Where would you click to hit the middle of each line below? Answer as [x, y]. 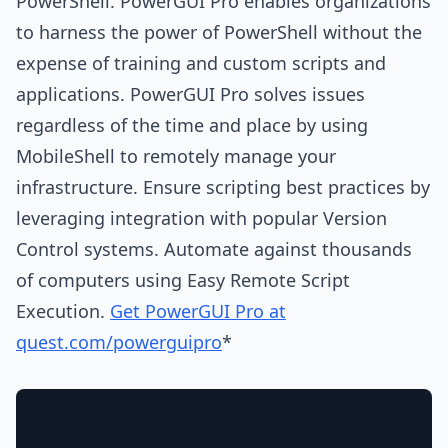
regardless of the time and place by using [192, 124]
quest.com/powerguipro [119, 341]
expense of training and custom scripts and [201, 62]
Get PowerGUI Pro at [198, 310]
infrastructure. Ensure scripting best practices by [223, 186]
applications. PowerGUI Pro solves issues [190, 93]
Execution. [63, 310]
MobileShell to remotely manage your [176, 155]
